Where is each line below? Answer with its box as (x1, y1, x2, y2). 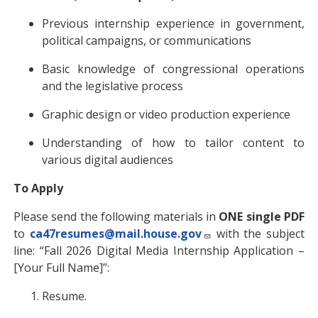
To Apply (13, 180, 64, 196)
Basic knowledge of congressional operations (42, 61, 305, 77)
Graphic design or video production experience (42, 106, 291, 122)
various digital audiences (42, 152, 174, 168)
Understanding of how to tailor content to (42, 135, 305, 150)
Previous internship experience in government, (42, 16, 305, 31)
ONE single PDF (219, 209, 305, 224)
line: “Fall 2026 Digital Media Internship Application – (13, 243, 305, 258)
